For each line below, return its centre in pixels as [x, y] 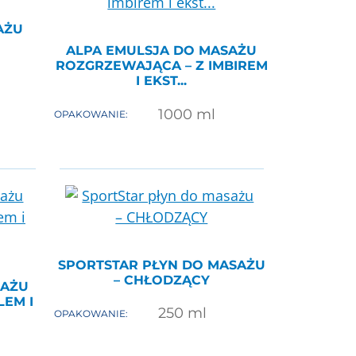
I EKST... [162, 80]
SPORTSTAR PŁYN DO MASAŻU [161, 265]
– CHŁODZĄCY [161, 280]
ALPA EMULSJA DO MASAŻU [162, 50]
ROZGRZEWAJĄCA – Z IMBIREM [161, 65]
